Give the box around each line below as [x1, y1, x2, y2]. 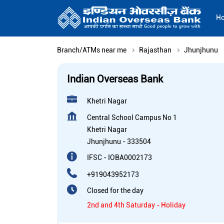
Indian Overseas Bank [67, 73, 163, 85]
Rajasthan [139, 46, 171, 54]
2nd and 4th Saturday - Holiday [87, 201, 185, 209]
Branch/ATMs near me [57, 46, 126, 54]
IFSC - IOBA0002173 [87, 153, 152, 162]
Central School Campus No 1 [87, 113, 177, 122]
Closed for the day [87, 186, 143, 195]
